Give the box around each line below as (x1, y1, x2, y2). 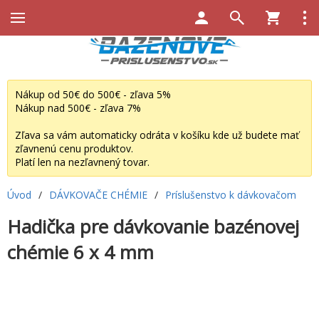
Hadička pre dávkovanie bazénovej (7, 213, 299, 239)
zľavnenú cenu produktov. (15, 141, 133, 155)
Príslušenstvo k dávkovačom (165, 187, 296, 202)
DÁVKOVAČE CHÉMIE (49, 187, 147, 202)
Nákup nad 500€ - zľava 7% (15, 100, 141, 115)
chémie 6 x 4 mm (7, 239, 154, 265)
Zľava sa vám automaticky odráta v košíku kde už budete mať (15, 127, 299, 142)
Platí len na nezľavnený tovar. (15, 155, 150, 169)
